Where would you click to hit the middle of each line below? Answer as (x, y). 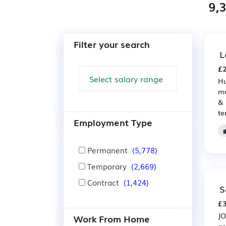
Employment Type (113, 122)
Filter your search (112, 44)
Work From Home (112, 218)
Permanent (107, 150)
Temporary (107, 166)
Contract (103, 182)
